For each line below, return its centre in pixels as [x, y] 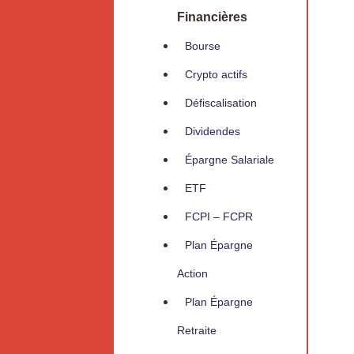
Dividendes [213, 132]
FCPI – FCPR [219, 217]
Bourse [203, 46]
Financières [212, 17]
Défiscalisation [221, 103]
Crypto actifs [216, 75]
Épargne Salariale [230, 160]
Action [192, 274]
